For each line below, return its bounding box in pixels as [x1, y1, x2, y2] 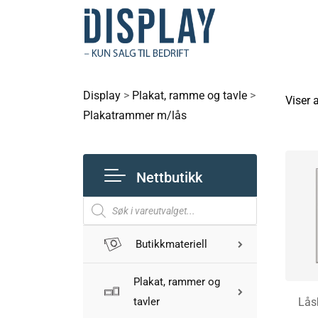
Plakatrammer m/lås [83, 109, 187, 122]
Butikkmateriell [136, 238, 207, 251]
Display [83, 89, 121, 102]
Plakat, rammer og [133, 275, 220, 288]
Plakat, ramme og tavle [132, 89, 247, 102]
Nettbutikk [136, 168, 202, 186]
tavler [133, 295, 160, 308]
